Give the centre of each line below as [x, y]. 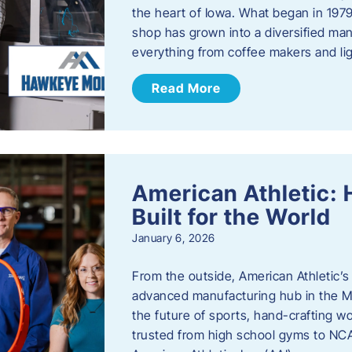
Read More [187, 88]
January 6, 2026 [174, 238]
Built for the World [232, 217]
